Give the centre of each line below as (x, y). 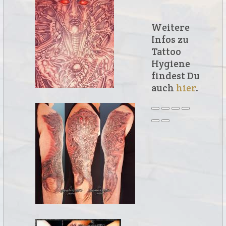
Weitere (171, 27)
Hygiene (171, 64)
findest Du (176, 76)
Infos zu (170, 39)
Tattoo (166, 51)
